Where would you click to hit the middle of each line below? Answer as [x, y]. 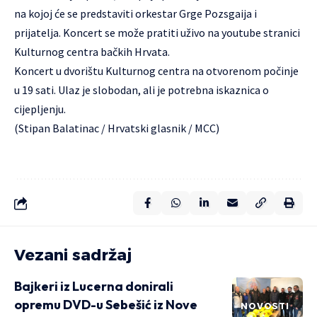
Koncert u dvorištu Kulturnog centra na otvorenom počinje [156, 71]
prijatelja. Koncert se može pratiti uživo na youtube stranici [157, 33]
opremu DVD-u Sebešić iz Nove [106, 305]
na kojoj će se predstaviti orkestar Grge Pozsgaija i [136, 14]
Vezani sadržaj [73, 255]
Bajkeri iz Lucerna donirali [94, 287]
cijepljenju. [40, 109]
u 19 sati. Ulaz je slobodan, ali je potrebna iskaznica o [142, 90]
